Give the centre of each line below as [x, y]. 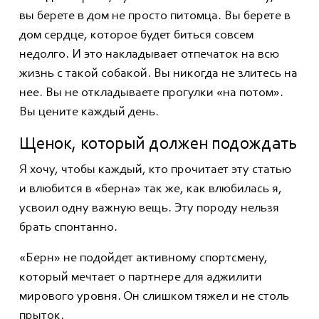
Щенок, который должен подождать [158, 145]
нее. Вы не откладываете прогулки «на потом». [151, 94]
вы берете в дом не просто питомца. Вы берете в [155, 17]
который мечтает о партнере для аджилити [141, 278]
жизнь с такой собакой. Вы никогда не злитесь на [158, 74]
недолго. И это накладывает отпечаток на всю [149, 55]
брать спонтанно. [68, 228]
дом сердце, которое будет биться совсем [136, 36]
